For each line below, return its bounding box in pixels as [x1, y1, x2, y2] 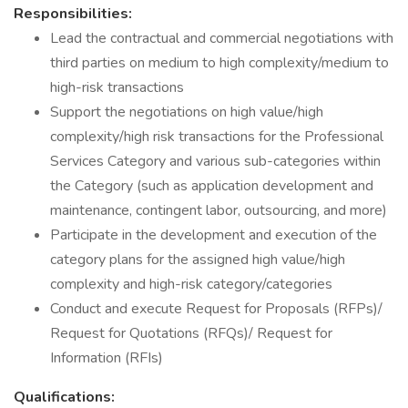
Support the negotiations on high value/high [50, 102, 323, 122]
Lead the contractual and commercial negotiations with [50, 28, 393, 48]
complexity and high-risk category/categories [50, 274, 332, 294]
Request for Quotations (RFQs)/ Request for [50, 323, 332, 343]
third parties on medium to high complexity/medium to [50, 53, 389, 73]
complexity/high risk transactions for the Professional [50, 127, 383, 147]
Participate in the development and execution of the [50, 225, 377, 245]
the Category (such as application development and [50, 176, 373, 196]
